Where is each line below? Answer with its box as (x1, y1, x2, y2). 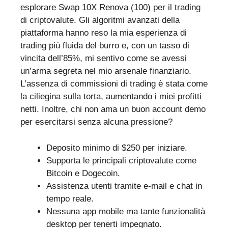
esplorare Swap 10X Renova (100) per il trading (20, 3, 201, 13)
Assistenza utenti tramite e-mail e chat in (46, 181, 202, 191)
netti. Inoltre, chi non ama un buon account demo (20, 104, 206, 115)
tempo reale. (46, 193, 94, 204)
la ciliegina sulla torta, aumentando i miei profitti (20, 92, 202, 102)
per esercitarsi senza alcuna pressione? (20, 117, 173, 127)
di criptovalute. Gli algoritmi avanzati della (20, 15, 180, 25)
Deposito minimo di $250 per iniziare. (46, 142, 187, 153)
